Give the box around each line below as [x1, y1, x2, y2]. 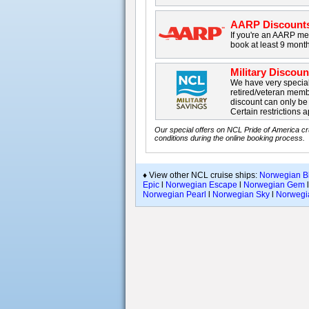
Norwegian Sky [212, 190, 270, 199]
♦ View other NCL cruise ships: [143, 170, 259, 180]
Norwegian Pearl [143, 190, 206, 199]
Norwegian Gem [243, 180, 305, 190]
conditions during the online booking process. [154, 134, 306, 142]
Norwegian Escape [166, 180, 237, 190]
